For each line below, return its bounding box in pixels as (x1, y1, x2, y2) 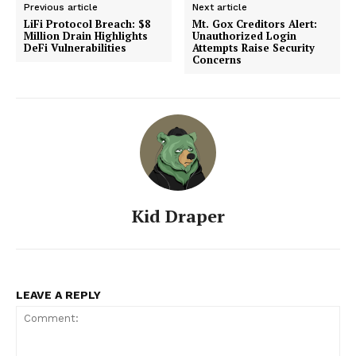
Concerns (192, 52, 242, 67)
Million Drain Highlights (24, 28, 148, 43)
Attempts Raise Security (192, 40, 315, 55)
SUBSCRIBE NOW (133, 276, 223, 288)
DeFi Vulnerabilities (24, 40, 126, 55)
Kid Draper (131, 203, 225, 227)
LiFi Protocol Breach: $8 (24, 16, 150, 31)
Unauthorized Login (192, 28, 297, 43)
